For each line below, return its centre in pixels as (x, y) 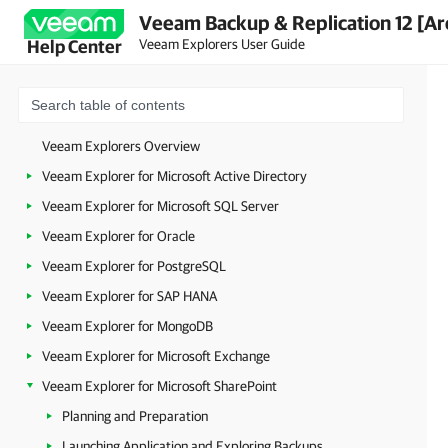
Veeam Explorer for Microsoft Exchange (156, 356)
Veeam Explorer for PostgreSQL (134, 266)
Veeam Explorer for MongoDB (127, 326)
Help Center (74, 46)
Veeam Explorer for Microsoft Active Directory (174, 176)
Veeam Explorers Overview (121, 146)
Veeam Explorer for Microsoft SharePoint (159, 386)
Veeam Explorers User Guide (222, 43)
